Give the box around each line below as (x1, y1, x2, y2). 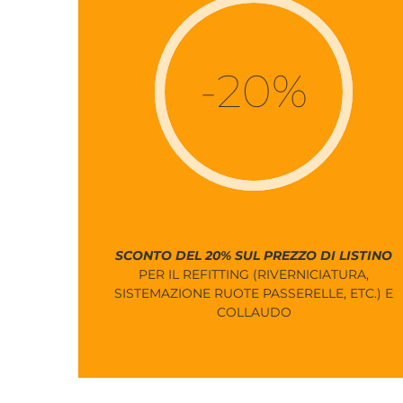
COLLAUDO (216, 304, 291, 321)
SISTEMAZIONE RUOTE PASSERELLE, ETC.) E (114, 285, 393, 302)
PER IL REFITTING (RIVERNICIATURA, (139, 266, 369, 283)
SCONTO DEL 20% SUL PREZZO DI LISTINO (115, 247, 392, 264)
